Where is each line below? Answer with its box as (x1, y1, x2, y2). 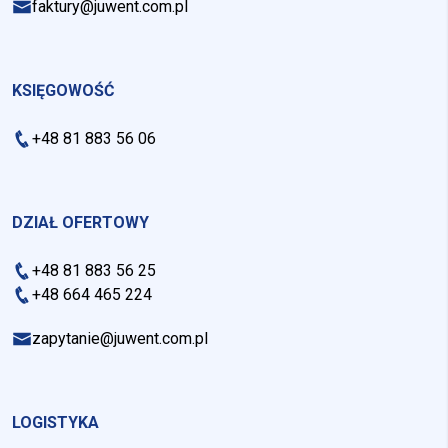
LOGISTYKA (12, 412, 99, 432)
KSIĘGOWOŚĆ (12, 80, 114, 100)
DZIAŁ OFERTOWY (12, 212, 149, 232)
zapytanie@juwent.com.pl (32, 328, 208, 348)
